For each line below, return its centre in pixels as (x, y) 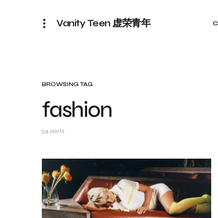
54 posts (53, 131)
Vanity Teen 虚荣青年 (103, 23)
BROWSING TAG (67, 84)
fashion (77, 110)
